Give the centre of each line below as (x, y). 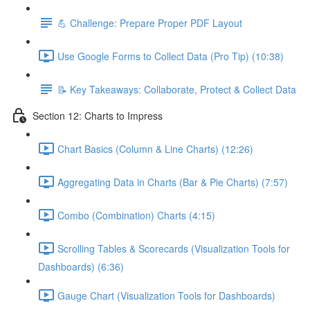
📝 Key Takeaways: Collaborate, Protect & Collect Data (177, 89)
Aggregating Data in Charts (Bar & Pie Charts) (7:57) (173, 182)
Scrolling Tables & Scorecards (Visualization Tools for (174, 248)
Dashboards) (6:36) (81, 266)
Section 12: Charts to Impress (98, 115)
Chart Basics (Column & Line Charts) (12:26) (155, 148)
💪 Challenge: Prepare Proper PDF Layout (150, 22)
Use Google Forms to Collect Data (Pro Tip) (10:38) (171, 56)
